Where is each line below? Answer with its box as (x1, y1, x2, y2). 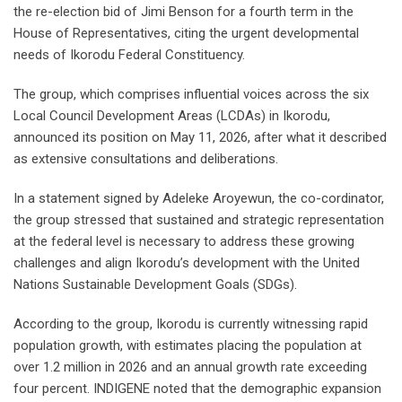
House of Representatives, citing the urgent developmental (13, 25, 359, 42)
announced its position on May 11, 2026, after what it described (13, 129, 387, 146)
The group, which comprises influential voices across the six (13, 86, 369, 103)
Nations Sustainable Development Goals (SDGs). (13, 276, 297, 293)
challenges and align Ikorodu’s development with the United (13, 255, 360, 272)
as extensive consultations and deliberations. (13, 151, 278, 168)
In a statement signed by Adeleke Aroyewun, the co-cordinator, (13, 190, 384, 207)
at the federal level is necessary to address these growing (13, 233, 354, 250)
